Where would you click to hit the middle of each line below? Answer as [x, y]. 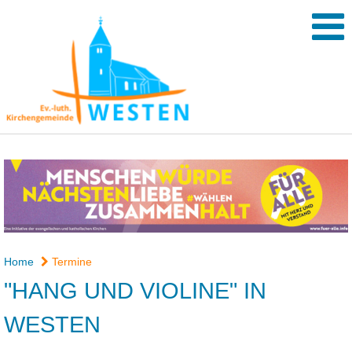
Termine [70, 262]
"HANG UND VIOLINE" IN [135, 291]
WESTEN [52, 325]
